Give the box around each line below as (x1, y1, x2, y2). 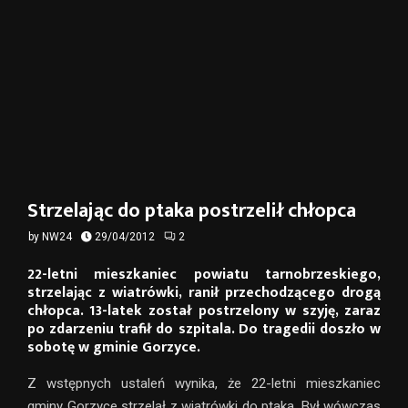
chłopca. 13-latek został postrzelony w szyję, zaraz (27, 298, 381, 323)
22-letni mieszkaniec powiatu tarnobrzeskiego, (27, 261, 381, 287)
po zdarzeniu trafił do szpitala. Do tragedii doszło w (27, 316, 381, 342)
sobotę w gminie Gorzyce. (27, 334, 200, 360)
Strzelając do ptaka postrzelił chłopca (27, 194, 356, 228)
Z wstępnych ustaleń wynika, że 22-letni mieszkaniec (27, 374, 381, 392)
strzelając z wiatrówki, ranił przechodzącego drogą (27, 280, 381, 305)
